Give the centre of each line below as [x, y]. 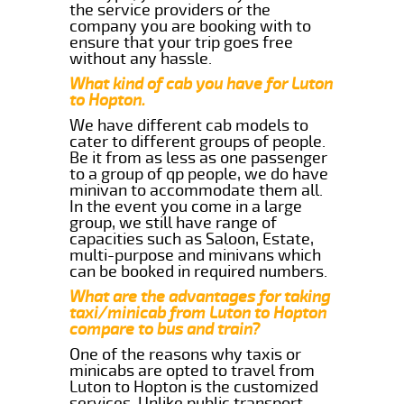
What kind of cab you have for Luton [202, 83]
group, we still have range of [174, 222]
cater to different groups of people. [198, 141]
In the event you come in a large [186, 206]
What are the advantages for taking [200, 296]
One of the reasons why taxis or [186, 354]
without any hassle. [141, 58]
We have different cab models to [189, 125]
